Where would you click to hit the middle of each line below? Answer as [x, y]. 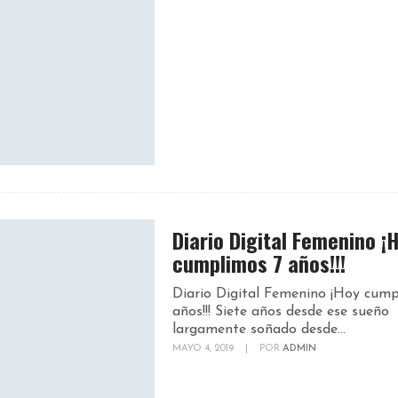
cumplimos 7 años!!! [259, 263]
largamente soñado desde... [259, 330]
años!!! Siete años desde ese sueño [281, 312]
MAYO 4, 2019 [204, 349]
